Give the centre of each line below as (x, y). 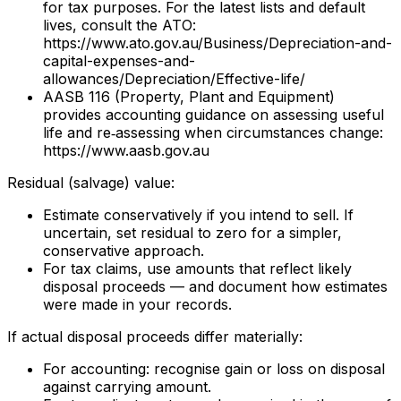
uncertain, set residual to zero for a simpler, (192, 232)
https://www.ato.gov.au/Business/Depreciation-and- (218, 43)
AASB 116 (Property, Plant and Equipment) (189, 96)
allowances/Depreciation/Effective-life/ (174, 78)
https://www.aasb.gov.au (126, 150)
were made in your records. (137, 304)
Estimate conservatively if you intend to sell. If (198, 214)
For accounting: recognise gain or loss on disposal (214, 368)
